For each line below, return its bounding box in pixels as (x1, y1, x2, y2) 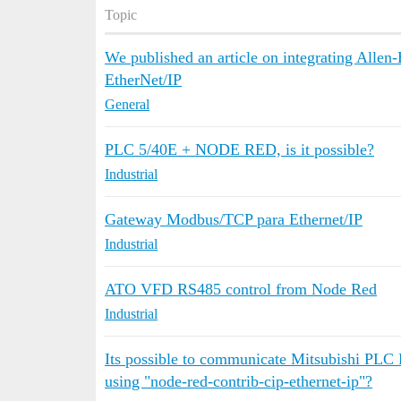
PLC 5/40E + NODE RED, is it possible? (105, 141, 374, 158)
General (105, 97, 149, 112)
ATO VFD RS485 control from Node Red (105, 280, 377, 298)
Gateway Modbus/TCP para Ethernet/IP (105, 210, 363, 228)
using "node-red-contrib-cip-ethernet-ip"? (105, 372, 372, 390)
